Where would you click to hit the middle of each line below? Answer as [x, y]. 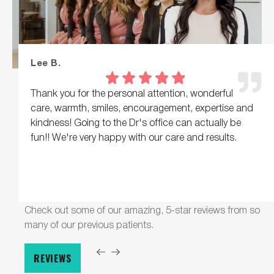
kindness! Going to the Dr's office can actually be [136, 122]
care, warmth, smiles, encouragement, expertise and [142, 107]
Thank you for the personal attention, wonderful [132, 93]
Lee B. [46, 63]
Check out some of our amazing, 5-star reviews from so [142, 209]
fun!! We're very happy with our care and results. [134, 137]
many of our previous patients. [89, 224]
